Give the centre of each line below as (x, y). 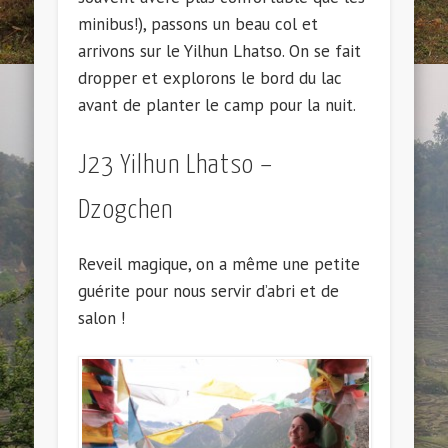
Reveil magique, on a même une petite (219, 264)
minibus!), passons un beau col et (198, 24)
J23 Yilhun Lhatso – (176, 166)
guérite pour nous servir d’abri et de (209, 291)
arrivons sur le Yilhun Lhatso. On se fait (220, 51)
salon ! (102, 318)
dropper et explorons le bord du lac (210, 78)
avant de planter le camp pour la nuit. (217, 105)
